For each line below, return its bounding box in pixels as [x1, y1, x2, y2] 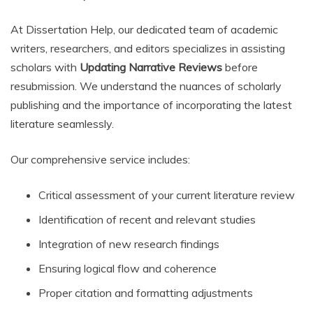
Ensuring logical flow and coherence [38, 261, 217, 275]
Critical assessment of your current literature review [38, 187, 295, 202]
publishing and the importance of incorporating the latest [10, 97, 292, 112]
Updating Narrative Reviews [80, 59, 222, 74]
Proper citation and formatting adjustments [38, 285, 253, 300]
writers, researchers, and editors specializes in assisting [10, 41, 285, 55]
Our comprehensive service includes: [10, 152, 190, 166]
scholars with [10, 59, 80, 74]
